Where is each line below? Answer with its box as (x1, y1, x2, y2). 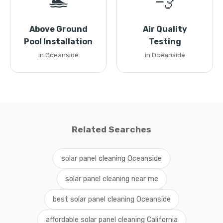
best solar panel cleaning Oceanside (52, 195, 171, 204)
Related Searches (72, 124, 151, 134)
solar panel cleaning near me (65, 175, 158, 183)
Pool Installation (24, 37, 93, 46)
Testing (148, 37, 181, 46)
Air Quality (142, 24, 187, 34)
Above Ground (29, 24, 88, 34)
